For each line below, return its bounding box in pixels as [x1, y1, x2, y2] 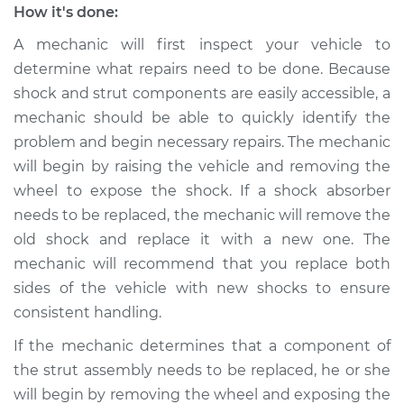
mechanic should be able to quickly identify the [14, 109, 390, 126]
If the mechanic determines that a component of [14, 337, 390, 354]
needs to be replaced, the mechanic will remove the [14, 207, 390, 224]
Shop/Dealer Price [47, 6, 176, 23]
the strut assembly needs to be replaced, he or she [14, 362, 390, 379]
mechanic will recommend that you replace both [14, 255, 390, 272]
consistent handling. [14, 304, 161, 321]
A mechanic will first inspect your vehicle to [14, 36, 390, 53]
